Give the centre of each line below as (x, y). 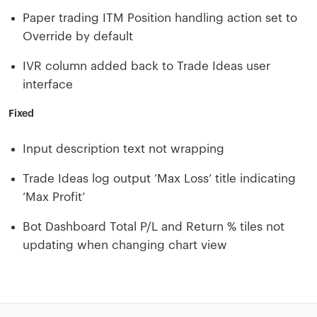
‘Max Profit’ (54, 197)
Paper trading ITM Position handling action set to (160, 18)
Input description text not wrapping (123, 149)
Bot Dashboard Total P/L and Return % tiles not (154, 227)
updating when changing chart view (125, 245)
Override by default (78, 36)
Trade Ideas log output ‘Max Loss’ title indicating (159, 179)
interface (48, 85)
